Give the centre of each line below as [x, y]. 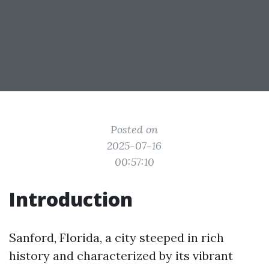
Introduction [71, 199]
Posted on [134, 129]
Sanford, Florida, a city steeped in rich [116, 237]
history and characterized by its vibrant [121, 255]
